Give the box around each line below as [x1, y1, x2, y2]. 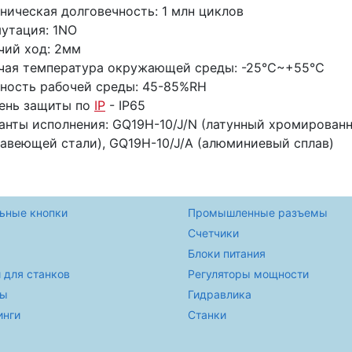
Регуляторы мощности [188, 267, 309, 280]
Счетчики [188, 226, 239, 240]
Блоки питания [188, 247, 266, 260]
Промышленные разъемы [188, 206, 328, 219]
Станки [188, 308, 226, 321]
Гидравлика [188, 288, 251, 301]
